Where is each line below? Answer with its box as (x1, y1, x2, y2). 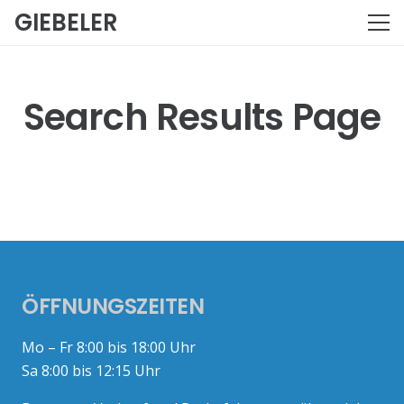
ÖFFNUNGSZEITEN (22, 291, 205, 322)
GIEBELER (14, 6, 117, 39)
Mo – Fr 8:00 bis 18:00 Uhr (22, 337, 196, 358)
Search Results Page (23, 92, 381, 143)
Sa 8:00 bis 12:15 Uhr (22, 361, 161, 381)
